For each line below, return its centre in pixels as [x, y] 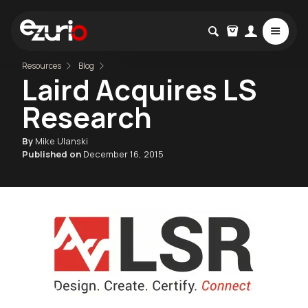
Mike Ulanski [62, 141]
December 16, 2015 [123, 154]
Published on [53, 154]
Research [87, 117]
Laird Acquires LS [140, 89]
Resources [42, 65]
